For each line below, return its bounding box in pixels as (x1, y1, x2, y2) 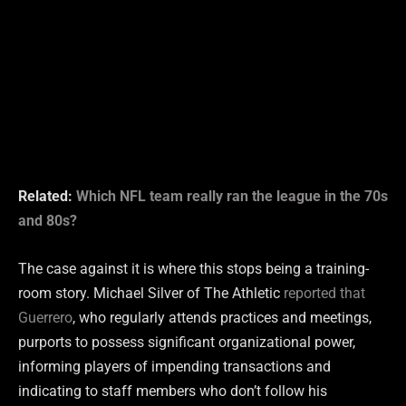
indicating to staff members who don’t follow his (18, 382, 327, 401)
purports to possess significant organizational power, (18, 333, 355, 352)
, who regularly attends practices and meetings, (72, 309, 372, 327)
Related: (18, 188, 76, 206)
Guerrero (18, 309, 72, 327)
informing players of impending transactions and (18, 358, 331, 376)
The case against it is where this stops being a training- (18, 260, 369, 278)
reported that (284, 285, 365, 303)
